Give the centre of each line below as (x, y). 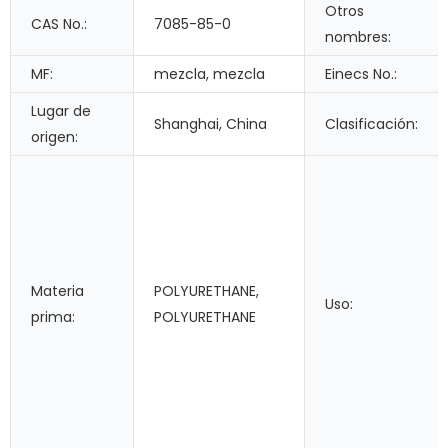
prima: (53, 317)
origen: (54, 137)
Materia (57, 291)
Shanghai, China (210, 124)
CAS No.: (59, 24)
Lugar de (61, 111)
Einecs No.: (361, 74)
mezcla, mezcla (209, 74)
